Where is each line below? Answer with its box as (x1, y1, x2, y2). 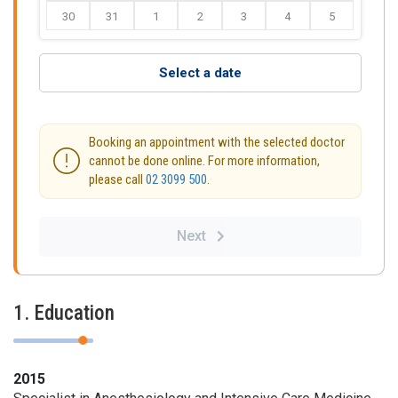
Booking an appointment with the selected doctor (89, 133, 345, 150)
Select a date (159, 64, 242, 81)
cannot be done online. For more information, (89, 152, 320, 169)
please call (89, 171, 146, 187)
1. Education (13, 300, 115, 325)
